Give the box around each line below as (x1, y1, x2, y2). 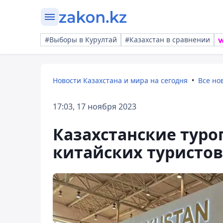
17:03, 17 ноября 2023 (53, 101, 136, 112)
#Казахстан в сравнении (125, 35, 210, 44)
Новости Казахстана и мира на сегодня (53, 76, 188, 85)
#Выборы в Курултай (45, 35, 117, 44)
